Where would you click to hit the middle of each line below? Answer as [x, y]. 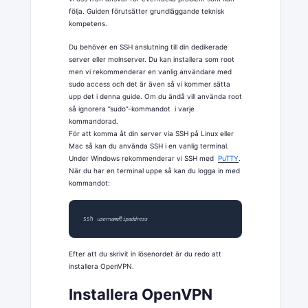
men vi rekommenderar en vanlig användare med [150, 71]
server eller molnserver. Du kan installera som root [151, 59]
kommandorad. [93, 121]
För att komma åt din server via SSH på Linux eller [151, 133]
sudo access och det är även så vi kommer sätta [149, 84]
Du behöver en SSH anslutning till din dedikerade [148, 46]
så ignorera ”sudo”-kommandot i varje [131, 108]
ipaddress [134, 219]
